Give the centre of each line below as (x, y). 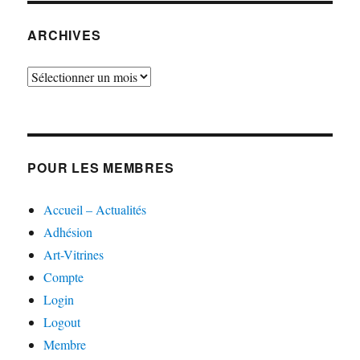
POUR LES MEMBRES (101, 167)
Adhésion (68, 231)
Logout (62, 321)
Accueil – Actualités (95, 209)
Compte (64, 276)
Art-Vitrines (74, 254)
